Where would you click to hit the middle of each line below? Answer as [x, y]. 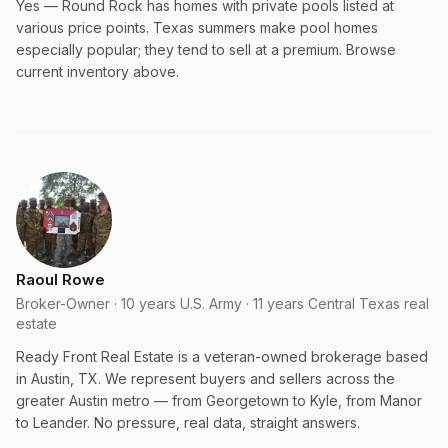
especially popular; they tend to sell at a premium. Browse [206, 49]
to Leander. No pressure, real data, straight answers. [188, 422]
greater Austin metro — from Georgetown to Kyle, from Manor [219, 400]
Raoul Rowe [60, 279]
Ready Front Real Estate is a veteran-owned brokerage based [222, 356]
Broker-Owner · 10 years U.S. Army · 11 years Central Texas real [222, 303]
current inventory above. [97, 71]
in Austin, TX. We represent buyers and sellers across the [205, 378]
